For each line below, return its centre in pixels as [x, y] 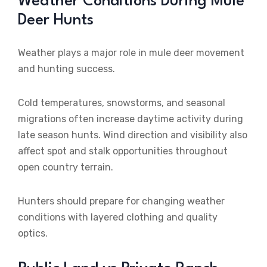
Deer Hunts [56, 21]
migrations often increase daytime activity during [131, 119]
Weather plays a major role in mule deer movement [131, 53]
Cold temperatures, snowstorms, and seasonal [122, 103]
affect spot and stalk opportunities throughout [123, 151]
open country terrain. [66, 167]
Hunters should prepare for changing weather [121, 201]
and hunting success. [66, 69]
